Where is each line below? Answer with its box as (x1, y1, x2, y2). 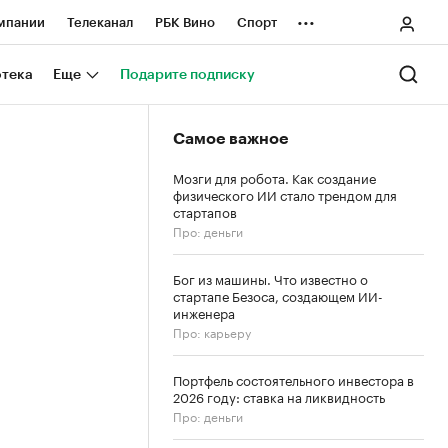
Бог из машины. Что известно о (173, 268, 368, 288)
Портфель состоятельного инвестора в (173, 369, 414, 389)
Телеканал (67, 16, 133, 29)
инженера (173, 302, 235, 322)
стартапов (173, 201, 237, 221)
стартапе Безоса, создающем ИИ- (173, 285, 383, 305)
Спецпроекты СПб (14, 106, 134, 119)
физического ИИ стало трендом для (173, 184, 397, 204)
